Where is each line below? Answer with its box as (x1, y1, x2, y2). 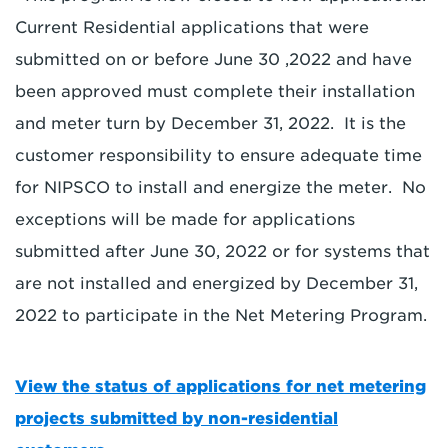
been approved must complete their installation (15, 81, 415, 101)
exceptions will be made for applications (15, 209, 355, 229)
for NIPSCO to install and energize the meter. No (15, 177, 426, 197)
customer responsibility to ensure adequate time (15, 145, 422, 165)
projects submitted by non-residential (15, 408, 338, 428)
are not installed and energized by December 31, (15, 273, 418, 293)
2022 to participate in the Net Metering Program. (15, 305, 427, 325)
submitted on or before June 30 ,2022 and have (15, 49, 412, 69)
